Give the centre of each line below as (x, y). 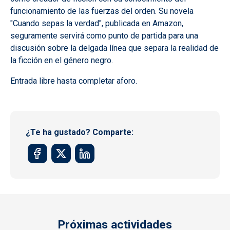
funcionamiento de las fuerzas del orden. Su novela (102, 11)
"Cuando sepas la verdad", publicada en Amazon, (97, 23)
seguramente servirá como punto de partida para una (104, 35)
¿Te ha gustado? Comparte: (80, 132)
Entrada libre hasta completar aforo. (74, 81)
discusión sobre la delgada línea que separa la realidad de (114, 48)
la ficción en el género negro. (62, 60)
